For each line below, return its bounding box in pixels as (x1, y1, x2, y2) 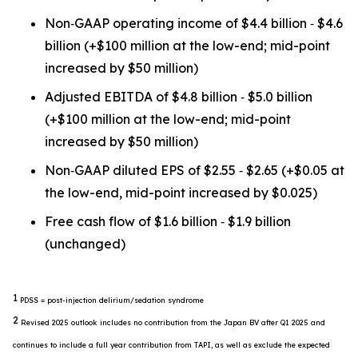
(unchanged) (45, 236, 125, 252)
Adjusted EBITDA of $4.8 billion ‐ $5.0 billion (45, 89, 312, 105)
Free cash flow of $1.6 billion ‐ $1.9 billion (45, 213, 291, 229)
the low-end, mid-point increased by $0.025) (45, 185, 317, 201)
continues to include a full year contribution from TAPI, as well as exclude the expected (13, 340, 330, 350)
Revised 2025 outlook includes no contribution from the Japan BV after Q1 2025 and (21, 318, 325, 328)
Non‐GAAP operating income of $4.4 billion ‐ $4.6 (45, 15, 343, 31)
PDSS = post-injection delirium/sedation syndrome (20, 296, 204, 305)
